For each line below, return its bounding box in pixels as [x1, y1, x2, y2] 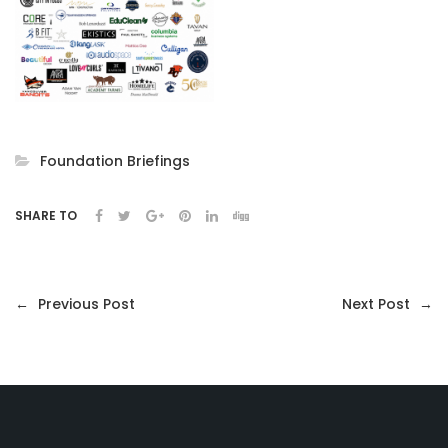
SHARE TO [15, 206, 77, 224]
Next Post [342, 293, 414, 314]
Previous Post [34, 293, 135, 314]
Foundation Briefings [40, 150, 190, 171]
